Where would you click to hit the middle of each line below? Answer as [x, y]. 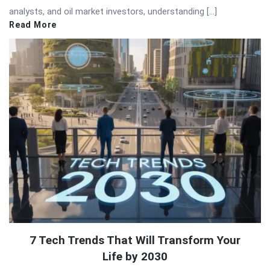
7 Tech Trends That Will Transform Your [135, 240]
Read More [33, 24]
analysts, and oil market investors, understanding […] [113, 11]
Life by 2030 [135, 256]
